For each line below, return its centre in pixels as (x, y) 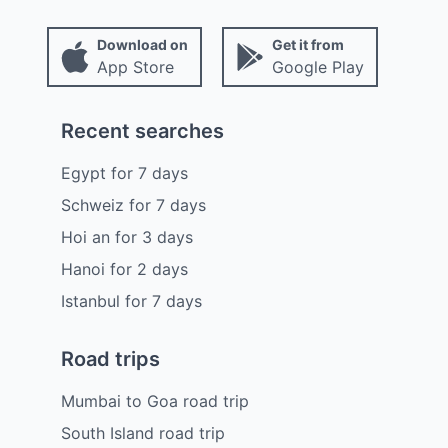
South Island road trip (142, 433)
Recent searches (142, 131)
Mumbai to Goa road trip (154, 401)
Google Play (317, 67)
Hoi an (85, 237)
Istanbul (90, 301)
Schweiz (92, 205)
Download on (142, 45)
